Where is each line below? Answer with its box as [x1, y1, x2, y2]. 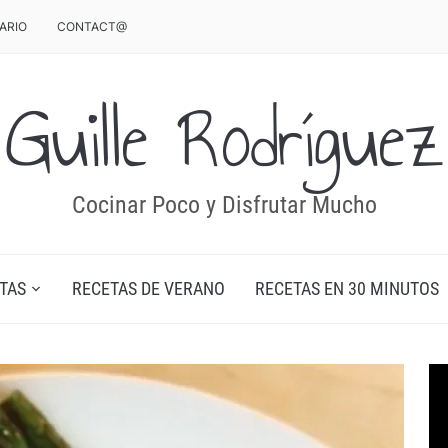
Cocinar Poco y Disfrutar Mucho [71, 191, 377, 219]
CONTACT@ [57, 19, 127, 34]
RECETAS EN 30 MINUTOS [254, 278, 439, 299]
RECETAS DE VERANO [71, 278, 225, 299]
